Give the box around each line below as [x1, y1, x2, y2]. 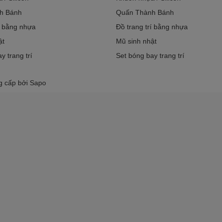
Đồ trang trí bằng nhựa [116, 23, 188, 31]
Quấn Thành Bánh [116, 8, 174, 16]
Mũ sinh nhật [116, 37, 157, 45]
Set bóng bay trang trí [116, 52, 184, 59]
